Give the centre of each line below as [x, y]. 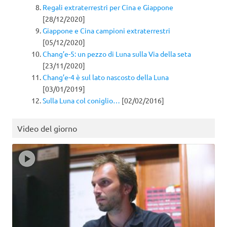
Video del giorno [47, 128]
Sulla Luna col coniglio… [81, 101]
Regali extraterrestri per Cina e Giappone [108, 7]
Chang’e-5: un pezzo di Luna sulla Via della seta [117, 54]
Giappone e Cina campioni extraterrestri [106, 31]
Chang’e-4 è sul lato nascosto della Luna [106, 77]
